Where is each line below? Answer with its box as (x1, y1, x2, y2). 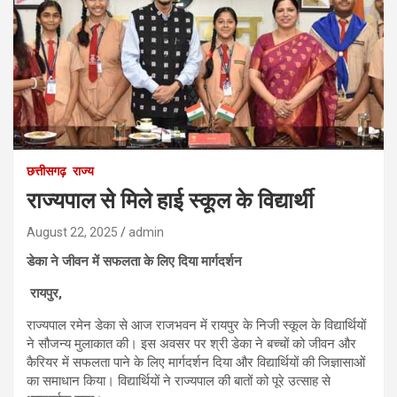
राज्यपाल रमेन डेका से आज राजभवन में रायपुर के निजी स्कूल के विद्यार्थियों (27, 316, 366, 333)
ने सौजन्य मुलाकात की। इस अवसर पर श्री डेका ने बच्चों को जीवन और (27, 335, 356, 352)
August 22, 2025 (27, 224, 118, 239)
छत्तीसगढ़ (27, 163, 66, 178)
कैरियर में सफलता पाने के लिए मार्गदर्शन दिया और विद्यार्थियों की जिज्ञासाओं (27, 354, 365, 370)
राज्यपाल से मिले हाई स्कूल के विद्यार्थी (27, 187, 314, 214)
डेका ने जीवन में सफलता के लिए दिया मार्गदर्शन (27, 253, 242, 269)
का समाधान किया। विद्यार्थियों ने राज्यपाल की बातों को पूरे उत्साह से (27, 372, 331, 389)
